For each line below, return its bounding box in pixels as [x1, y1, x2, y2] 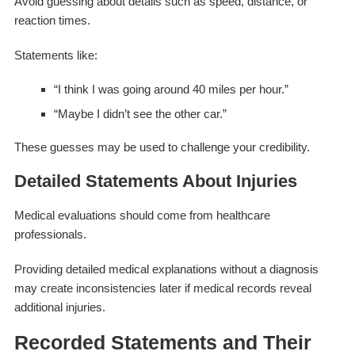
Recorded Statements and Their [13, 330, 311, 353]
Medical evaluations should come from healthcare [13, 208, 270, 222]
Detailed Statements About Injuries [13, 170, 297, 191]
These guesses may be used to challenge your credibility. [13, 139, 310, 154]
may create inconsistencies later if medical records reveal [13, 281, 311, 295]
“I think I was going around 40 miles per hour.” [53, 82, 288, 96]
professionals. [13, 227, 86, 241]
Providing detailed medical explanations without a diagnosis [13, 261, 319, 276]
